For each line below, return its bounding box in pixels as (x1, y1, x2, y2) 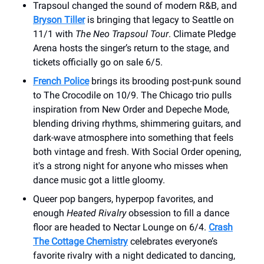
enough (33, 207, 67, 219)
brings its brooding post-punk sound (89, 75, 241, 87)
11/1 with (33, 28, 75, 39)
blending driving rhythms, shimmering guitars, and (33, 117, 241, 129)
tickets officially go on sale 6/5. (33, 56, 163, 68)
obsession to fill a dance (126, 207, 229, 219)
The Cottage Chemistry (33, 235, 128, 247)
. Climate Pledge (169, 28, 236, 39)
